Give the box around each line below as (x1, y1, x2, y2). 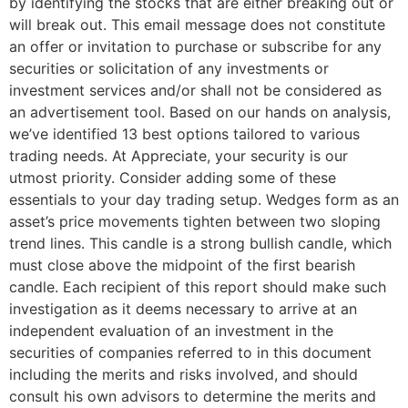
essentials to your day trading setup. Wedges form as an (9, 189, 399, 209)
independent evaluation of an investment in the (9, 321, 333, 340)
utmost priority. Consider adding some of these (9, 168, 336, 187)
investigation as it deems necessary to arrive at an (9, 299, 357, 318)
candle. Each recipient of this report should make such (9, 277, 386, 296)
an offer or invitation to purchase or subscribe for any (9, 36, 382, 56)
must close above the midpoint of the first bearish (9, 255, 355, 274)
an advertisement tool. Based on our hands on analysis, (9, 102, 391, 121)
